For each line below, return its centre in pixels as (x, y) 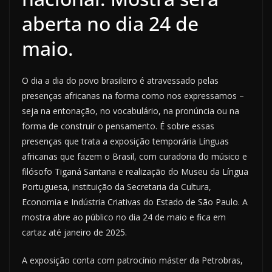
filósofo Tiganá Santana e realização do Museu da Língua (135, 172)
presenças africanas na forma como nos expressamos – (133, 96)
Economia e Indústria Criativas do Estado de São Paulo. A (135, 202)
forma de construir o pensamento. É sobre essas (118, 126)
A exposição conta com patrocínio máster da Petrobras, (132, 260)
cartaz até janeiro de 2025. (74, 233)
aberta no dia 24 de (110, 24)
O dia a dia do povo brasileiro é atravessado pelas (120, 81)
